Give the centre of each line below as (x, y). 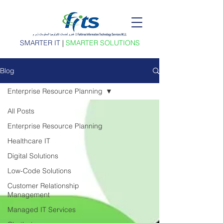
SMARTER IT (41, 43)
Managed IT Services (42, 210)
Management (29, 195)
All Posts (21, 111)
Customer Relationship (43, 186)
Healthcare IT (29, 141)
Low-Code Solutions (39, 171)
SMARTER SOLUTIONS (103, 43)
